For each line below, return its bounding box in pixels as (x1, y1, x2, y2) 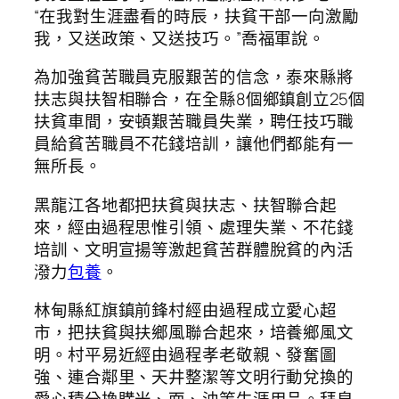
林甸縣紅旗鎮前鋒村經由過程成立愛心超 (34, 298, 338, 322)
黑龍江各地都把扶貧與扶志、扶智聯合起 (34, 192, 338, 216)
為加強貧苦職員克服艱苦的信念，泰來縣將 (34, 65, 354, 89)
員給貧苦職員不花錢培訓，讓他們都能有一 (34, 132, 354, 156)
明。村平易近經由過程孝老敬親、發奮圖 (34, 343, 338, 367)
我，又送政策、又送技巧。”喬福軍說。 (34, 26, 326, 50)
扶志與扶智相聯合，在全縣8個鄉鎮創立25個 (34, 87, 365, 111)
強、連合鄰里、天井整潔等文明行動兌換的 (34, 365, 354, 389)
